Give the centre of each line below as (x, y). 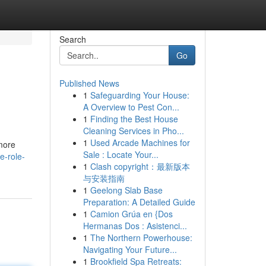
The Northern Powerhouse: (141, 237)
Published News (89, 83)
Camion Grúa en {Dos (131, 214)
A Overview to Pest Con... (131, 107)
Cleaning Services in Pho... (133, 131)
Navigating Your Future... (130, 249)
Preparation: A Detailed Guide (139, 202)
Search (72, 39)
